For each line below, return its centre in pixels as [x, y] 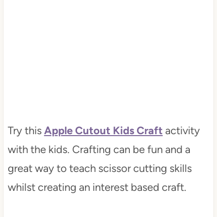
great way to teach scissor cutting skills [100, 168]
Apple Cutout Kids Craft [103, 131]
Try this [26, 131]
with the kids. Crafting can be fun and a [99, 149]
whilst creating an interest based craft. [98, 187]
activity [181, 131]
